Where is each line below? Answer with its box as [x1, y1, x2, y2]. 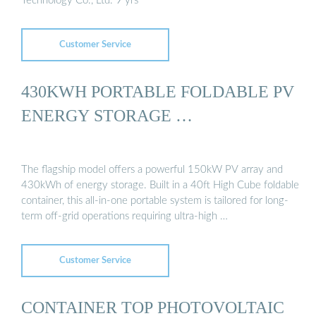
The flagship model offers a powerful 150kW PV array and [21, 164, 283, 175]
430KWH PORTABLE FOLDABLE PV [21, 81, 294, 101]
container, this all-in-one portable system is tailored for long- [21, 195, 288, 206]
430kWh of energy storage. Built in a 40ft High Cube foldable [21, 179, 299, 190]
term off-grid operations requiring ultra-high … [21, 210, 228, 221]
